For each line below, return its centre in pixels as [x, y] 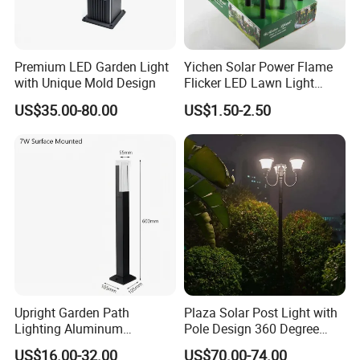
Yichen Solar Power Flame [258, 67]
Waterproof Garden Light [254, 99]
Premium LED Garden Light [92, 67]
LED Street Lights [233, 344]
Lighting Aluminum [69, 328]
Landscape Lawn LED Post [91, 344]
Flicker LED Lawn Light [249, 83]
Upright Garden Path [72, 312]
